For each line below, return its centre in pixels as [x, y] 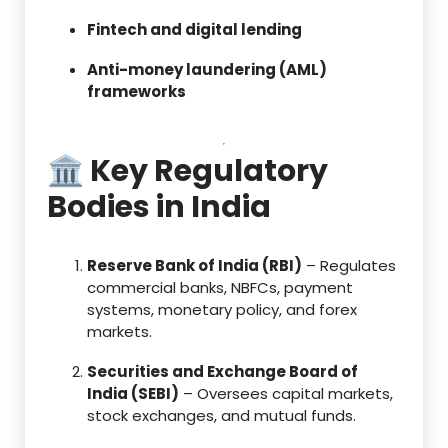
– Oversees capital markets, [286, 393]
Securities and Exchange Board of [222, 371]
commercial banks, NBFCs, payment [220, 287]
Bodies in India [159, 206]
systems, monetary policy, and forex [222, 309]
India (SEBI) [133, 393]
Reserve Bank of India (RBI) [194, 265]
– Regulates [349, 265]
